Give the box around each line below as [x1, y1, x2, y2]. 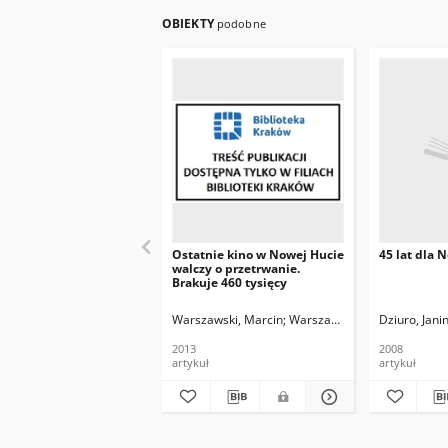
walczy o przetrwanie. [172, 260, 300, 277]
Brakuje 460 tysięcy [172, 274, 287, 291]
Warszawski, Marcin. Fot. [289, 311, 426, 328]
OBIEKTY [162, 15, 217, 32]
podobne [216, 16, 266, 31]
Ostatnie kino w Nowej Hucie [172, 246, 344, 263]
